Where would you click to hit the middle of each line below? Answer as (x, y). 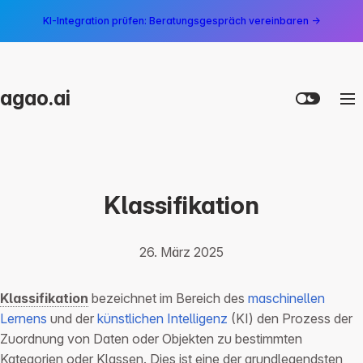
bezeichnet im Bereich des (168, 299)
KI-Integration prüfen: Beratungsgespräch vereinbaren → (181, 21)
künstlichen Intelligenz (162, 319)
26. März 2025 (181, 252)
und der (72, 319)
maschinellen (286, 299)
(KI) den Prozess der (290, 319)
